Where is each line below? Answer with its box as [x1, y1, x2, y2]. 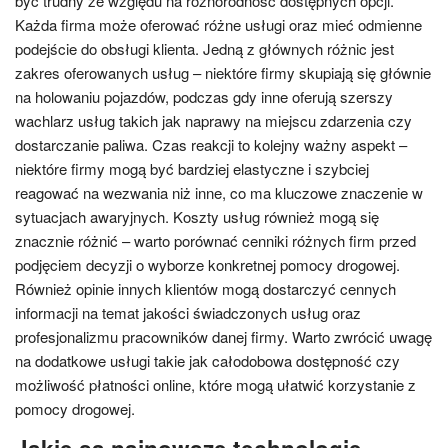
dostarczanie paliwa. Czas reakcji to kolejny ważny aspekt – [15, 133, 407, 155]
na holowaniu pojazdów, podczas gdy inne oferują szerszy [15, 85, 393, 107]
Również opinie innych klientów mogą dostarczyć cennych [15, 277, 396, 299]
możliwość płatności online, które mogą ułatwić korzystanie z [15, 373, 416, 395]
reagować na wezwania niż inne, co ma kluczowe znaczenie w [15, 181, 423, 203]
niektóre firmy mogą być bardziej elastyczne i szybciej [15, 157, 369, 179]
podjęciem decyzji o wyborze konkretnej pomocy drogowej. [15, 253, 400, 275]
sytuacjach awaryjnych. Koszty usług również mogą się [15, 205, 379, 227]
